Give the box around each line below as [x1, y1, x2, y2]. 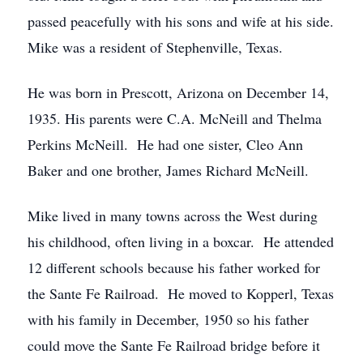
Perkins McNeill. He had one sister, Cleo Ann [28, 135, 303, 154]
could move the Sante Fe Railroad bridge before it [28, 335, 320, 355]
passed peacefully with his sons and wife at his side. [28, 11, 334, 31]
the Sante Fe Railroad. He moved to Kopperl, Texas [28, 284, 334, 303]
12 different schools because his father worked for [28, 258, 320, 277]
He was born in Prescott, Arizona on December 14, [28, 83, 329, 102]
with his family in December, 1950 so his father [28, 310, 309, 329]
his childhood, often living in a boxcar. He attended [28, 232, 334, 251]
